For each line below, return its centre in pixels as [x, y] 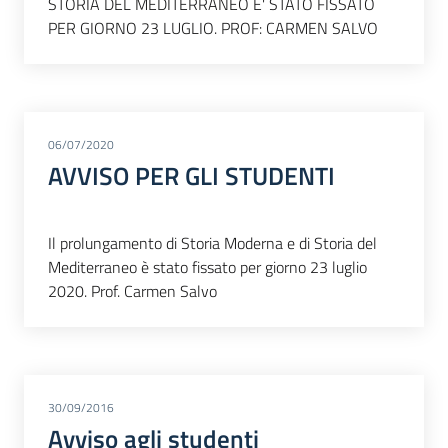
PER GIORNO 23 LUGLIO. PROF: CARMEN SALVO [213, 27]
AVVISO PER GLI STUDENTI [191, 175]
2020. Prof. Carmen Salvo [132, 290]
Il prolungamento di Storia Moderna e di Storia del [212, 242]
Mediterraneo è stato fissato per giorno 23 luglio [207, 266]
